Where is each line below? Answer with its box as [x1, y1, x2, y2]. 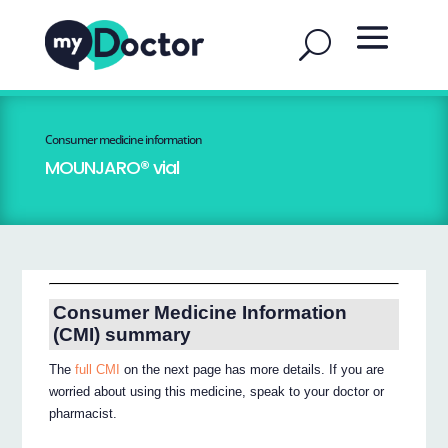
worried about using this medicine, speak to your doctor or [49, 384, 385, 400]
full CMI [75, 362, 121, 378]
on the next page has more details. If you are [120, 362, 385, 378]
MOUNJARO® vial [44, 155, 179, 180]
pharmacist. [49, 406, 118, 422]
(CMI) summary [52, 324, 191, 346]
